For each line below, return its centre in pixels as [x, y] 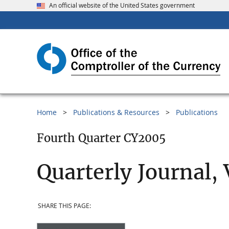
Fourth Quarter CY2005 [101, 138]
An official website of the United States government [122, 5]
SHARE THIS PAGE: [64, 205]
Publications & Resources [116, 112]
